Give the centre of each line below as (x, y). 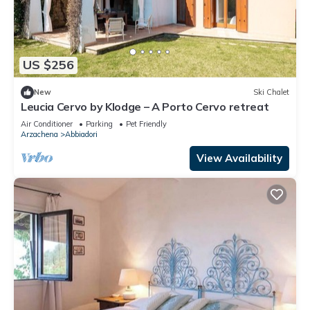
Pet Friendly (146, 124)
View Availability (239, 158)
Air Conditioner (47, 124)
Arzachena (39, 134)
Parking (99, 124)
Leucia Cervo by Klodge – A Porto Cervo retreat (145, 106)
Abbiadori (81, 134)
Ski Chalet (271, 92)
